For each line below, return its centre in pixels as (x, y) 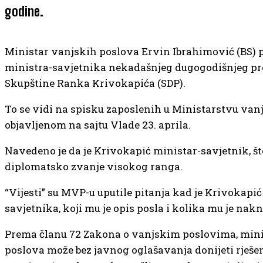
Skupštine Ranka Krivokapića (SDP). (95, 83)
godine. (24, 11)
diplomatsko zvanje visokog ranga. (94, 166)
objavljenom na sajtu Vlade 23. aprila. (98, 124)
